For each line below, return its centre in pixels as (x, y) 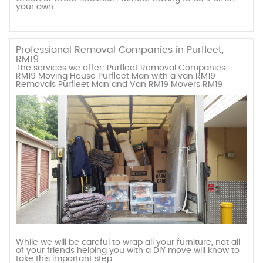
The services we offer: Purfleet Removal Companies (121, 68)
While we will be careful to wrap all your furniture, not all (128, 242)
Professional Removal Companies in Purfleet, (120, 50)
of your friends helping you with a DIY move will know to (128, 251)
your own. (36, 7)
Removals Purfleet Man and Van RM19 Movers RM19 (119, 84)
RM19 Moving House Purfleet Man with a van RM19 (116, 76)
